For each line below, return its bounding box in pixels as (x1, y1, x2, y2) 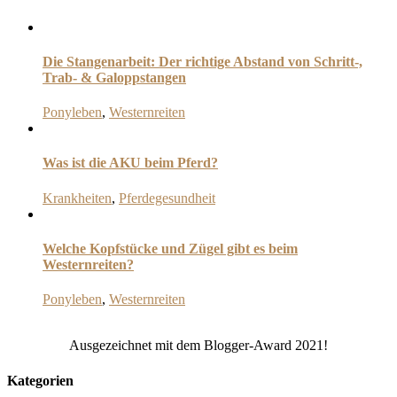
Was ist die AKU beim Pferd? (43, 155, 218, 171)
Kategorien (7, 372, 74, 388)
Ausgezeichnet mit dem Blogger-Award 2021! (69, 338, 328, 354)
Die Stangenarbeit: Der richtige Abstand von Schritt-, (43, 53, 362, 69)
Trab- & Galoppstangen (43, 69, 186, 85)
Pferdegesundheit (119, 190, 215, 206)
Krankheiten (43, 190, 112, 206)
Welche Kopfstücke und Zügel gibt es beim (43, 241, 298, 257)
